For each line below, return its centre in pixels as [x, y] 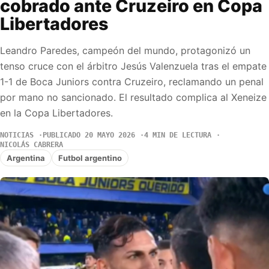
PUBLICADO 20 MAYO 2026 [89, 135]
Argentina [26, 158]
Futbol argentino [90, 158]
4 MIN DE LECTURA [178, 135]
